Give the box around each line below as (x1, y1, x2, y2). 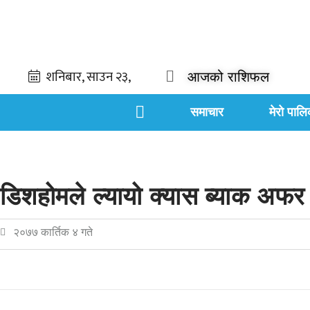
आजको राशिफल (188, 69, 270, 84)
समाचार (190, 105, 224, 119)
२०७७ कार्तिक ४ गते (13, 226, 93, 238)
